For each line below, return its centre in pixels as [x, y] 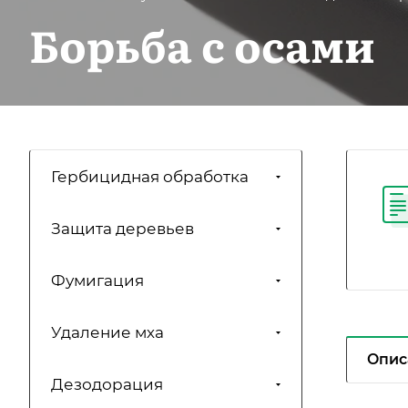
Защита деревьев [122, 229]
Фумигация [97, 281]
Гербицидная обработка [150, 177]
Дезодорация [107, 385]
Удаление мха [107, 333]
